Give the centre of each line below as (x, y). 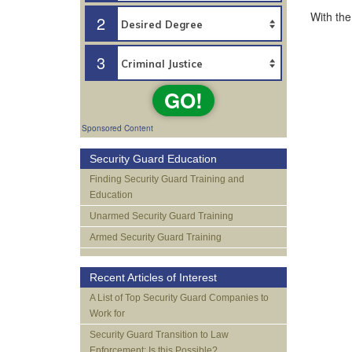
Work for (107, 313)
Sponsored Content (117, 128)
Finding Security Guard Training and (167, 179)
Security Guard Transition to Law (159, 335)
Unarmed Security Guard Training (161, 216)
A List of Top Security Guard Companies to (179, 298)
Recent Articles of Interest (153, 277)
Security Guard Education (153, 159)
